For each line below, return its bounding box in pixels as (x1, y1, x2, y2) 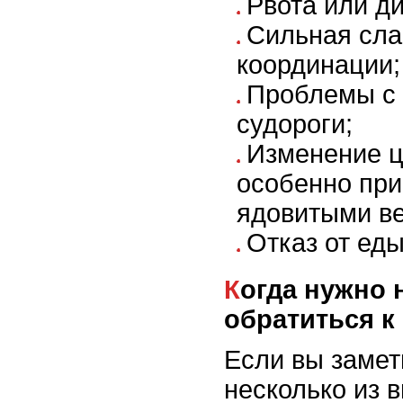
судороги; (237, 110, 353, 139)
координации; (237, 50, 400, 80)
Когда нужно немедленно (224, 275, 240, 305)
